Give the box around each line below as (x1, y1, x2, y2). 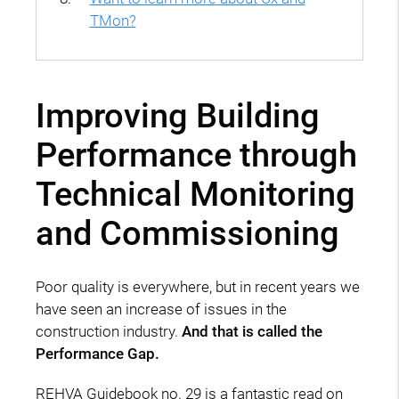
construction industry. (36, 322, 182, 340)
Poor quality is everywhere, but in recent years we (36, 277, 360, 296)
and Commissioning (36, 213, 339, 253)
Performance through (36, 134, 357, 175)
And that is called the (182, 322, 322, 340)
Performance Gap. (36, 344, 159, 362)
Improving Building (36, 95, 320, 135)
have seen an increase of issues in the (36, 299, 287, 318)
